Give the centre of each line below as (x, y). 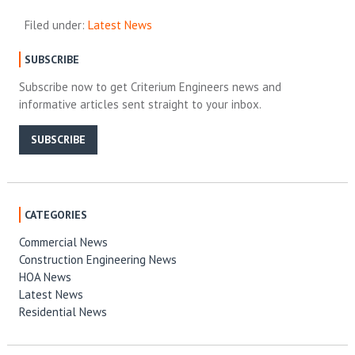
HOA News (45, 277)
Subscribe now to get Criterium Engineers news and (150, 87)
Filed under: (57, 25)
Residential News (63, 312)
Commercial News (63, 242)
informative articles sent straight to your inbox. (140, 105)
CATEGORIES (55, 215)
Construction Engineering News (97, 260)
